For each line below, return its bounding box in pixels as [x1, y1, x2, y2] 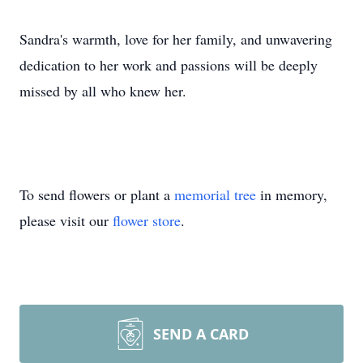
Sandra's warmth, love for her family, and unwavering [19, 29, 332, 49]
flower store [113, 211, 181, 230]
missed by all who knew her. [19, 81, 186, 100]
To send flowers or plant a [19, 185, 174, 204]
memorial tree [174, 185, 256, 204]
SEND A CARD [153, 324, 249, 344]
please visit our [19, 211, 113, 230]
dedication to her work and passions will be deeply [19, 55, 318, 75]
